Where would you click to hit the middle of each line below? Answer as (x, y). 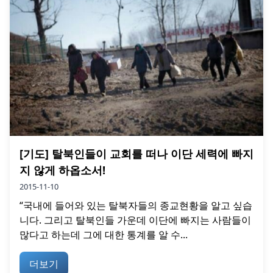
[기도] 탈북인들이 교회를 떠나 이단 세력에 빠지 (136, 153)
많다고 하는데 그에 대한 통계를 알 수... (104, 234)
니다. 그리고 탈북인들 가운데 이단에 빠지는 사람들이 (135, 220)
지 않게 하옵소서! (62, 170)
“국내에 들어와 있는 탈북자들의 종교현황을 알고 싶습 (136, 205)
